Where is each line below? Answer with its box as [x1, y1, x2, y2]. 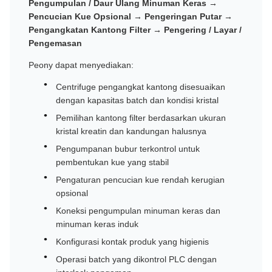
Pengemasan [29, 38, 82, 48]
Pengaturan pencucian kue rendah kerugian [56, 175, 225, 185]
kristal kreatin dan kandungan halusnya [56, 126, 206, 136]
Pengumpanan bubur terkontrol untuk [56, 144, 200, 154]
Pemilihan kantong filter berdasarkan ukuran [56, 113, 226, 123]
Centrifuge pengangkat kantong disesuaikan [56, 82, 225, 92]
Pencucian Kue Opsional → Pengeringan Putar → [29, 12, 233, 21]
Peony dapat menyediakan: [29, 60, 134, 70]
